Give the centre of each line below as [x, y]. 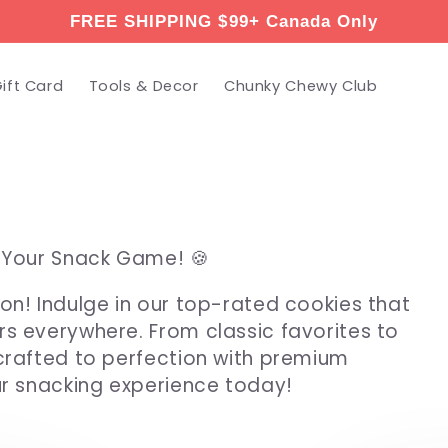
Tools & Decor [143, 85]
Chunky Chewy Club [300, 85]
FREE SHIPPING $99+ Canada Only [224, 21]
